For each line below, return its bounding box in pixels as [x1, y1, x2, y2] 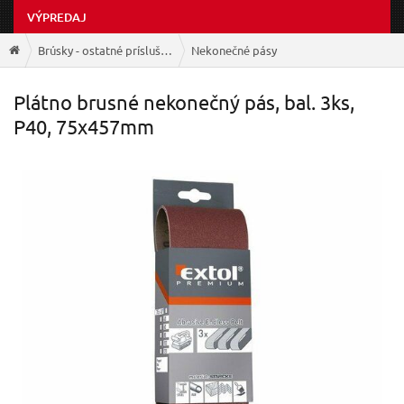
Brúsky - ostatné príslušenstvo [161, 41, 172, 58]
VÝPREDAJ [27, 9, 87, 26]
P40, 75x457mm [14, 115, 154, 139]
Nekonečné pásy [191, 41, 277, 58]
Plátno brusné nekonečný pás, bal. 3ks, [14, 90, 354, 115]
